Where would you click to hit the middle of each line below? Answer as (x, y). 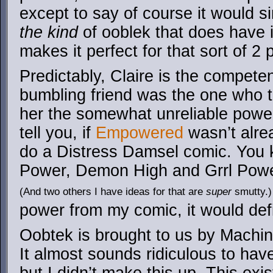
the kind (51, 32)
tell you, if (58, 133)
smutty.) (252, 191)
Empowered (140, 133)
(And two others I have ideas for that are (113, 191)
